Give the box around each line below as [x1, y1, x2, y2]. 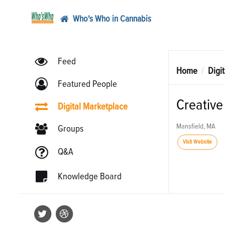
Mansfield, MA [176, 123, 215, 130]
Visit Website [182, 139, 212, 145]
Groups [57, 124, 83, 134]
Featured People [57, 79, 117, 89]
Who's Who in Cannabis [72, 14, 151, 24]
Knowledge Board [57, 171, 122, 181]
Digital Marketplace [57, 101, 128, 111]
